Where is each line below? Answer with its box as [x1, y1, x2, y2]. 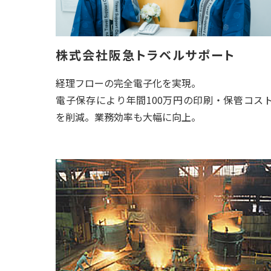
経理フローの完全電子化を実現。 [56, 76, 201, 90]
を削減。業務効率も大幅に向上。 [56, 109, 201, 124]
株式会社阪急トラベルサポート [56, 46, 235, 64]
